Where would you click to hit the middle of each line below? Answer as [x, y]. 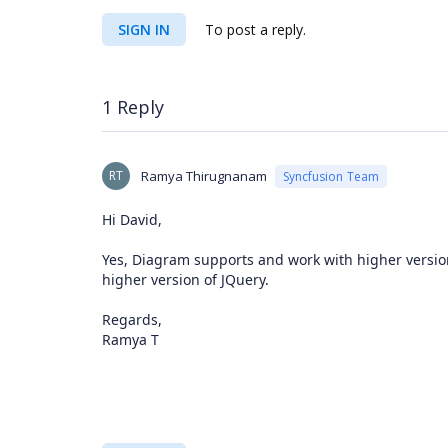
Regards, [132, 319]
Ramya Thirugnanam [204, 176]
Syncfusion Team [331, 176]
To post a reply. [253, 29]
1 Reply [133, 107]
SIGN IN [144, 29]
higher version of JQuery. [185, 279]
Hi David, [132, 219]
